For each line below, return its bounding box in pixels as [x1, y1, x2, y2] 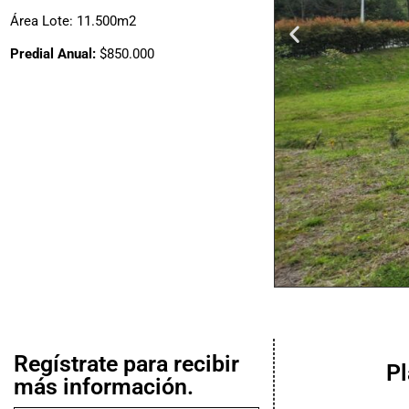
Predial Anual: [10, 45, 100, 62]
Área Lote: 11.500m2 [10, 12, 136, 29]
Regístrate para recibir [14, 351, 239, 378]
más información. [14, 373, 194, 401]
